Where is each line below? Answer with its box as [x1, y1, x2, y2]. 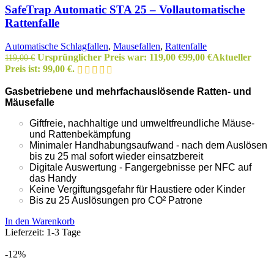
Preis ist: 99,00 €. [5, 63, 75, 74]
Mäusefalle [5, 97, 54, 108]
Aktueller [212, 52, 251, 63]
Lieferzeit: [5, 227, 46, 238]
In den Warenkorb [5, 216, 75, 227]
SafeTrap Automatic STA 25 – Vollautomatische [5, 2, 245, 16]
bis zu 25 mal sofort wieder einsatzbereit [29, 151, 203, 162]
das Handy [29, 173, 76, 184]
